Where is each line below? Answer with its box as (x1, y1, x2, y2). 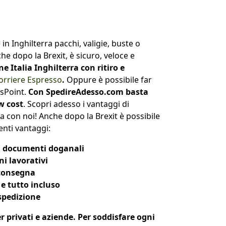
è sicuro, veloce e (70, 49, 135, 61)
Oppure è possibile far (65, 74, 152, 85)
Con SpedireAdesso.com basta (28, 86, 148, 97)
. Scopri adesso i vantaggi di (23, 98, 129, 109)
